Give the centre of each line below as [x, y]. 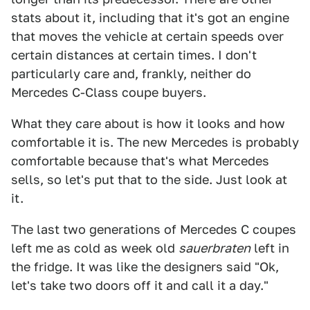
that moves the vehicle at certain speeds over [147, 36]
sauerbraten [215, 248]
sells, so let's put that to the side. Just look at [149, 180]
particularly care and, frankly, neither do [131, 74]
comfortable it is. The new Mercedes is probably [155, 142]
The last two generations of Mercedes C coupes [154, 229]
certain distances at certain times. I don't [134, 55]
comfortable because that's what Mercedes [140, 161]
